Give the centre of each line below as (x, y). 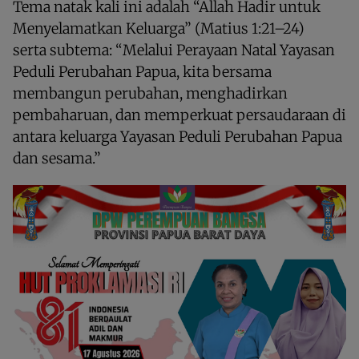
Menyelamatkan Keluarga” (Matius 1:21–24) (159, 28)
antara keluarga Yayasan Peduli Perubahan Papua (177, 136)
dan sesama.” (57, 158)
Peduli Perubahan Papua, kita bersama (142, 71)
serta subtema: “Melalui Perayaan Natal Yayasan (174, 50)
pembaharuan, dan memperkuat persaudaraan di (179, 115)
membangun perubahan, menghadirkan (150, 93)
